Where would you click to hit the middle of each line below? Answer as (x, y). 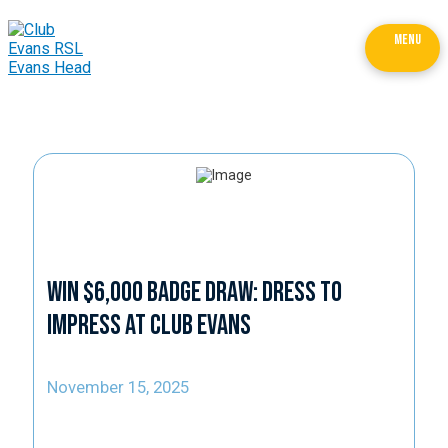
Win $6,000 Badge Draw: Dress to (194, 292)
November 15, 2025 (117, 386)
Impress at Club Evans (148, 325)
